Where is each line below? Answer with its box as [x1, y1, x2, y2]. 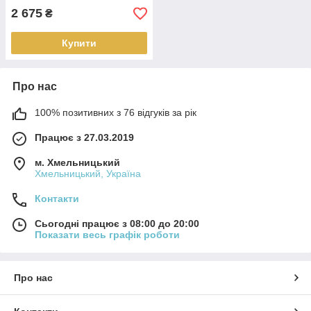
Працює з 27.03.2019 [35, 132, 134, 143]
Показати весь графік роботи [35, 229, 180, 240]
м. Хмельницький [35, 157, 120, 168]
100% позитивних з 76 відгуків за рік [35, 107, 196, 118]
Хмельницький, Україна [35, 168, 141, 179]
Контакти [35, 193, 79, 204]
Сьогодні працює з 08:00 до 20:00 [35, 218, 199, 229]
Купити [62, 37, 96, 49]
